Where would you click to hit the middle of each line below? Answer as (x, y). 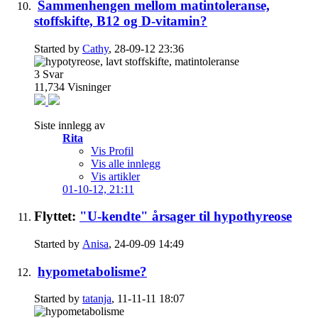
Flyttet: (57, 216)
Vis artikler (115, 176)
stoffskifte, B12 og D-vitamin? (121, 21)
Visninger (89, 87)
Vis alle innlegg (126, 163)
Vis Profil (112, 150)
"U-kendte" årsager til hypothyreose (186, 216)
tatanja (97, 299)
